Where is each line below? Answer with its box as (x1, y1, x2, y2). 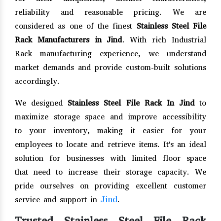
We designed (15, 97, 68, 108)
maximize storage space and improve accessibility (15, 111, 206, 122)
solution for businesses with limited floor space (15, 152, 206, 163)
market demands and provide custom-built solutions (15, 62, 206, 73)
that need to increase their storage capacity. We (15, 166, 206, 177)
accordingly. (15, 75, 60, 86)
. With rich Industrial (122, 34, 206, 45)
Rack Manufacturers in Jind (15, 34, 122, 45)
